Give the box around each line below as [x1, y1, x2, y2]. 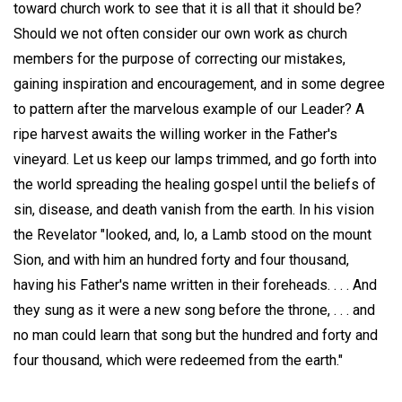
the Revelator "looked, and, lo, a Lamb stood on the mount [13, 225, 371, 243]
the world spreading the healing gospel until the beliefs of [13, 175, 376, 193]
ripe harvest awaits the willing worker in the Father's [13, 125, 337, 143]
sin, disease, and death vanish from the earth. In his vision [13, 200, 374, 218]
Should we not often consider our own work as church [13, 24, 347, 42]
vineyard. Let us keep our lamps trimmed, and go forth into [13, 150, 377, 168]
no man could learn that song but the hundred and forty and [13, 326, 378, 344]
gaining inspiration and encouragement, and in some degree [13, 74, 385, 92]
